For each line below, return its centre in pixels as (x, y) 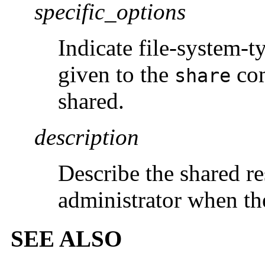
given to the (116, 74)
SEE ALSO (66, 239)
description (87, 137)
